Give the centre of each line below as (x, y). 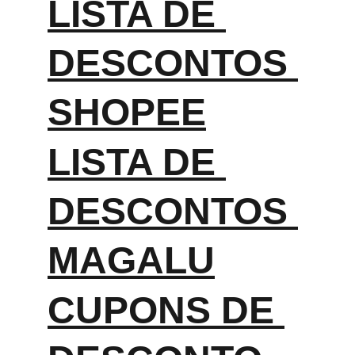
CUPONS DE (166, 310)
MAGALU (131, 260)
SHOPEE (127, 112)
